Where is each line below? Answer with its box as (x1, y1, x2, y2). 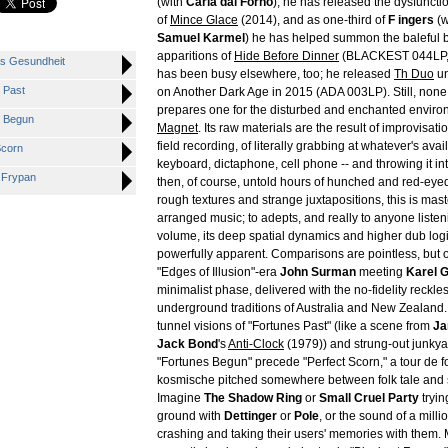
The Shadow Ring (204, 391, 302, 405)
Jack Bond (157, 337, 218, 351)
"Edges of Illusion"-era (157, 265, 280, 279)
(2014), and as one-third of (238, 13, 388, 27)
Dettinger (224, 409, 277, 423)
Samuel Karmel (157, 31, 245, 45)
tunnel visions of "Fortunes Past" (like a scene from (157, 319, 433, 333)
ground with (157, 409, 224, 423)
